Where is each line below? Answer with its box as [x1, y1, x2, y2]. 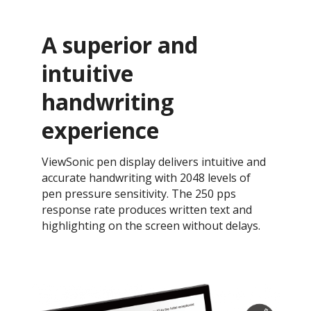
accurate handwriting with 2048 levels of [42, 169, 251, 185]
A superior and [42, 29, 198, 60]
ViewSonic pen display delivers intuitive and [42, 153, 266, 169]
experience [42, 115, 159, 145]
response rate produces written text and [42, 201, 252, 217]
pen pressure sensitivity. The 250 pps [42, 185, 236, 201]
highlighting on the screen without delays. [42, 217, 260, 233]
